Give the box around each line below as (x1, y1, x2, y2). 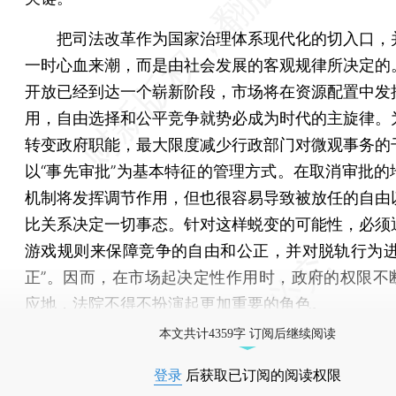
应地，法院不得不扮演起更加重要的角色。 (25, 293, 327, 313)
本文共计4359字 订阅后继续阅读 (159, 326, 336, 340)
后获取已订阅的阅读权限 (182, 367, 341, 383)
